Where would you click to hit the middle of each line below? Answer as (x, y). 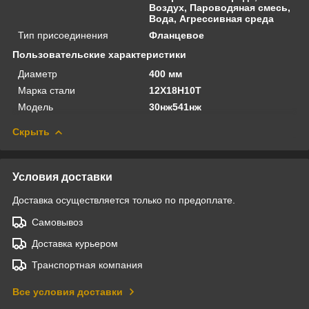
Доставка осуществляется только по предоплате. (124, 200)
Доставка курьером (75, 243)
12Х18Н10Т (176, 90)
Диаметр (38, 73)
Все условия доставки (68, 291)
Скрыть (31, 131)
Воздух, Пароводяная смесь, (220, 7)
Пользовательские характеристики (99, 54)
